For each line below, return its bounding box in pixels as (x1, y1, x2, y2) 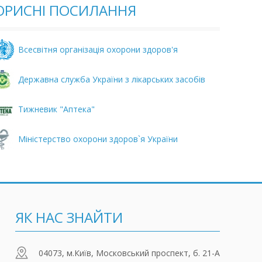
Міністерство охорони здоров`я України (18, 133, 178, 144)
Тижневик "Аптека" (18, 104, 95, 115)
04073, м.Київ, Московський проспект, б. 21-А (39, 247, 220, 258)
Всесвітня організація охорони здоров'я (18, 44, 178, 55)
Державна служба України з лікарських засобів (18, 74, 205, 85)
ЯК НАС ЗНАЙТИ (15, 208, 123, 227)
